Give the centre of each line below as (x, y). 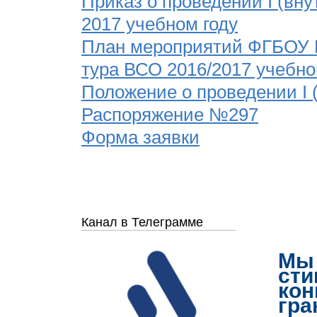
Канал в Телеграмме (142, 223)
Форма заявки (140, 138)
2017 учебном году (160, 24)
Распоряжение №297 (170, 115)
